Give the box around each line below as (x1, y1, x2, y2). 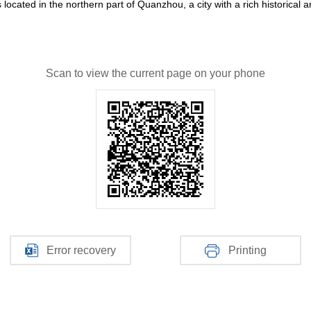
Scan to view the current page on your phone (46, 67, 265, 79)
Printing (228, 244, 267, 256)
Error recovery (46, 244, 116, 256)
